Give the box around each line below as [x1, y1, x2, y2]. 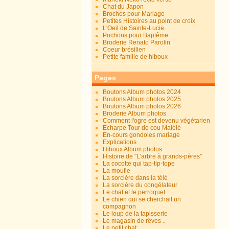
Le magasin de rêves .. [103, 217, 166, 224]
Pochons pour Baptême [103, 32, 169, 39]
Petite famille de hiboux [103, 53, 168, 60]
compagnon [103, 203, 136, 210]
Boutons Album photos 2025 [103, 96, 181, 103]
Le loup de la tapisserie [103, 210, 168, 217]
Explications [103, 139, 137, 146]
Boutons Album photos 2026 [103, 103, 181, 110]
